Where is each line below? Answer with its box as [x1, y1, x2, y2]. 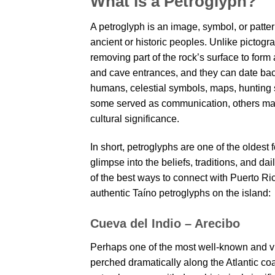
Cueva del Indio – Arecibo [90, 217, 240, 230]
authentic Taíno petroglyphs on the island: [90, 188, 271, 199]
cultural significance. [90, 114, 179, 125]
